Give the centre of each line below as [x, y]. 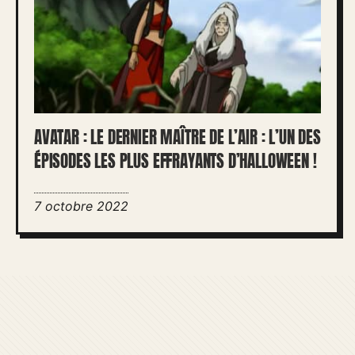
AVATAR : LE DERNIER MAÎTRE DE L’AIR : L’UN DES [177, 137]
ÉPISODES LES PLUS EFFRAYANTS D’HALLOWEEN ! [176, 161]
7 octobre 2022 [81, 206]
